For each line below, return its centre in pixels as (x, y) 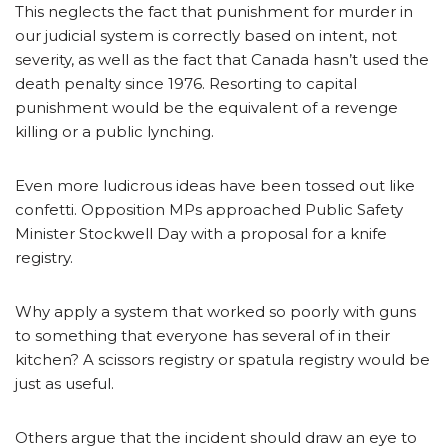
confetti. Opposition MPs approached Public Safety (209, 209)
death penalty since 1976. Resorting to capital (186, 83)
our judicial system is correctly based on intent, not (206, 35)
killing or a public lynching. (114, 131)
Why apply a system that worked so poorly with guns (215, 311)
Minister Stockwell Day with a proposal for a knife (201, 233)
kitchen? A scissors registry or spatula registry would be (222, 359)
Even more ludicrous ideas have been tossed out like (215, 185)
